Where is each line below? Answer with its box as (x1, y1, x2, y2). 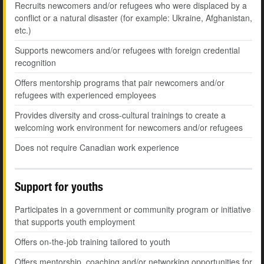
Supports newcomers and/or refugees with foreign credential (15, 44, 240, 57)
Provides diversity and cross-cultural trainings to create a (15, 109, 226, 121)
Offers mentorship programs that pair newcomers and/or (15, 77, 225, 89)
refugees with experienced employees (15, 89, 156, 101)
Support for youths (15, 180, 103, 194)
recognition (15, 57, 56, 69)
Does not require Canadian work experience (15, 141, 179, 154)
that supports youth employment (15, 216, 135, 228)
